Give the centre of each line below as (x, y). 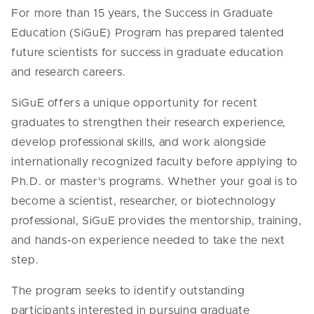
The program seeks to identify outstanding (128, 291)
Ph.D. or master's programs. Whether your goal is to (155, 181)
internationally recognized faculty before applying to (155, 162)
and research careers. (69, 72)
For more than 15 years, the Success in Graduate (143, 13)
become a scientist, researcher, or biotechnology (144, 201)
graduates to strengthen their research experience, (149, 122)
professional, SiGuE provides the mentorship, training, (157, 220)
